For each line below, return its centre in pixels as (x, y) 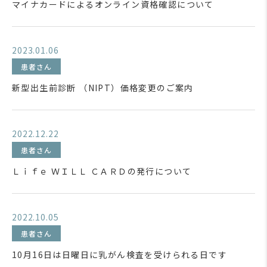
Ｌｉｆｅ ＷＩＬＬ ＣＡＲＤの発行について (102, 171)
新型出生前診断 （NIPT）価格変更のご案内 (103, 88)
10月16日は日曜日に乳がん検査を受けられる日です (119, 254)
